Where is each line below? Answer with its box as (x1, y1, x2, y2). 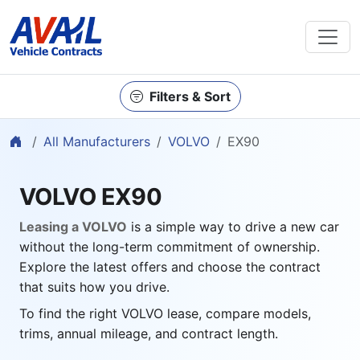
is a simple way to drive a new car (127, 219, 339, 235)
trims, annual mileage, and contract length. (19, 325, 278, 342)
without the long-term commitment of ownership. (19, 239, 320, 255)
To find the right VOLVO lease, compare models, (19, 305, 311, 321)
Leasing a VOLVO (19, 219, 127, 235)
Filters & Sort (149, 88, 231, 104)
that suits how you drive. (19, 279, 170, 295)
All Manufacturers (43, 133, 150, 149)
